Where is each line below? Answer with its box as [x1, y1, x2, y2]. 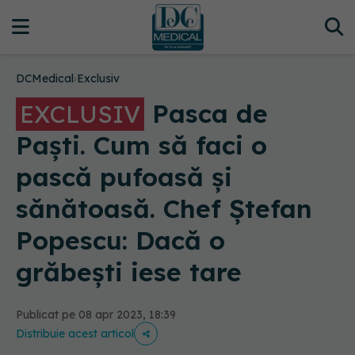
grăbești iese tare [16, 256, 242, 288]
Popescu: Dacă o [16, 224, 225, 256]
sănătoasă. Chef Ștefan [16, 193, 312, 224]
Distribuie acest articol [16, 326, 134, 341]
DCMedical [16, 71, 74, 86]
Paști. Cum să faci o [16, 129, 267, 161]
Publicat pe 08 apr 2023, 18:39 [16, 307, 176, 322]
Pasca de [144, 97, 268, 129]
